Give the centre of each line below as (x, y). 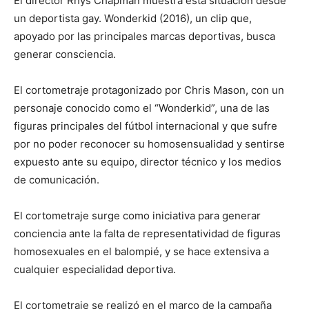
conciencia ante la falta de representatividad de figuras (147, 233)
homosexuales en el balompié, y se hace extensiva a (141, 251)
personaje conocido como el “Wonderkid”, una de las (142, 108)
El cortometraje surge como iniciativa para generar (137, 216)
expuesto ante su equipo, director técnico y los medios (148, 162)
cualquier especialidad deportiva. (95, 269)
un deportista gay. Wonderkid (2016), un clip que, (133, 18)
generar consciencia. (65, 54)
